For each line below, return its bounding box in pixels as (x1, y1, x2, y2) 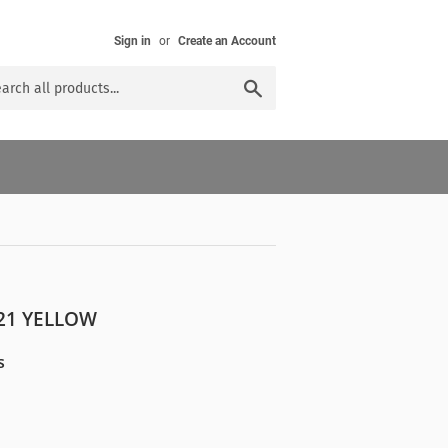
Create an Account (178, 34, 276, 48)
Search (263, 77, 306, 93)
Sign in (114, 34, 151, 48)
